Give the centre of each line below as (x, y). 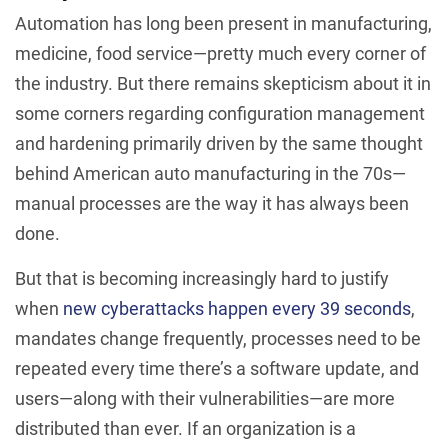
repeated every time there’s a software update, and (217, 368)
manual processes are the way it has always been (212, 203)
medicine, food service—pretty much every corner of (220, 53)
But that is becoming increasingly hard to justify (202, 278)
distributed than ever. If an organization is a (185, 428)
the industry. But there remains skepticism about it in (223, 83)
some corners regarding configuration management (220, 113)
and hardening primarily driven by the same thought (219, 143)
